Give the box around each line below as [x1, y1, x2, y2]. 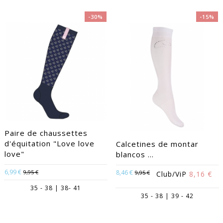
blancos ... [116, 149, 154, 159]
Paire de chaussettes [4, 128, 88, 138]
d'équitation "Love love [4, 138, 95, 148]
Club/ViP [156, 169, 189, 179]
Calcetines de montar [116, 139, 199, 149]
